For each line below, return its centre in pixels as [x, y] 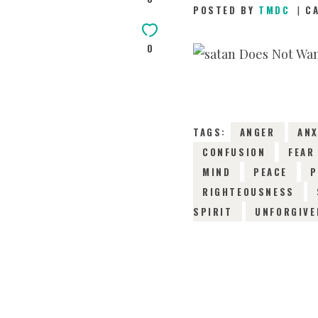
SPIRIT [213, 212]
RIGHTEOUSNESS [248, 192]
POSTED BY [226, 10]
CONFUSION [234, 152]
